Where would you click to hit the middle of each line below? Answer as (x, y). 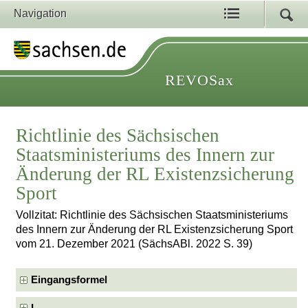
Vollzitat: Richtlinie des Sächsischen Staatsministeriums (152, 215)
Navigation (40, 13)
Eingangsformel (69, 279)
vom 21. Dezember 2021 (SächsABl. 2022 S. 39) (134, 244)
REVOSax (199, 80)
